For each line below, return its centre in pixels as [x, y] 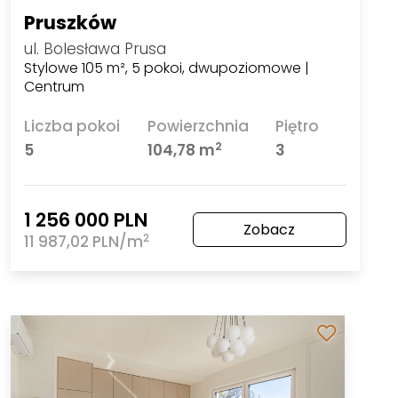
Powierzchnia [198, 126]
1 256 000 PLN [85, 219]
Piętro [298, 126]
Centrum [54, 86]
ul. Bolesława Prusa [95, 48]
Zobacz [270, 229]
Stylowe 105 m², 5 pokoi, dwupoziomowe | [166, 68]
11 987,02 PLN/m [83, 241]
